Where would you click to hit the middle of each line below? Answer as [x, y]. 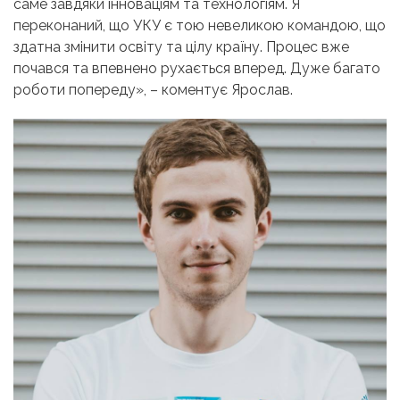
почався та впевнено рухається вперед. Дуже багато [197, 69]
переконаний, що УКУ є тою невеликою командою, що [200, 26]
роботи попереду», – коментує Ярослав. [153, 90]
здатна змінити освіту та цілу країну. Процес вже [181, 47]
